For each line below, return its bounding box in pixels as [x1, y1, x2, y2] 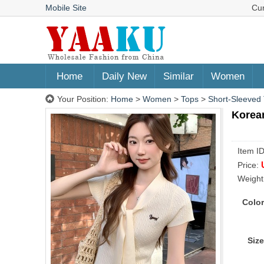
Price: [237, 160, 261, 170]
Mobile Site [45, 3, 87, 12]
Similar [163, 71, 194, 82]
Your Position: [57, 94, 111, 104]
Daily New [101, 71, 147, 82]
